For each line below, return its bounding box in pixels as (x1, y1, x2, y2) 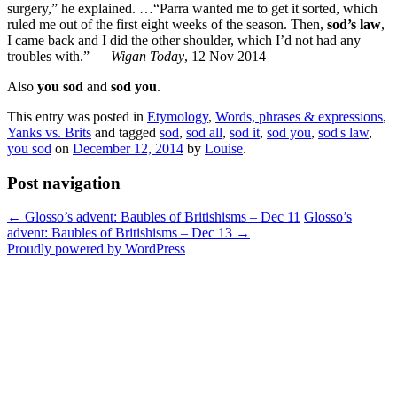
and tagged (91, 124, 160, 140)
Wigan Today (111, 48, 184, 64)
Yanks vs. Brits (7, 124, 91, 140)
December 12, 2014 (73, 140, 183, 156)
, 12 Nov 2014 (184, 48, 266, 64)
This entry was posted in (7, 108, 147, 124)
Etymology (147, 108, 208, 124)
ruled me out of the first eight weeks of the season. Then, (7, 16, 327, 32)
